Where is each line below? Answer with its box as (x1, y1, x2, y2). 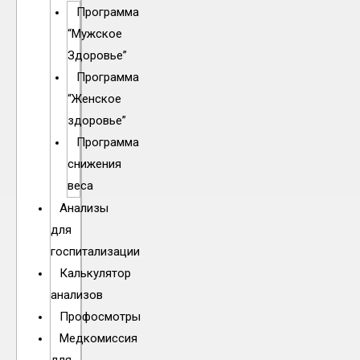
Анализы (59, 201, 108, 216)
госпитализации (50, 244, 140, 260)
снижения (67, 157, 122, 172)
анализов (50, 288, 103, 303)
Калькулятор (59, 266, 131, 281)
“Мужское (67, 27, 123, 42)
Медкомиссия (59, 331, 137, 346)
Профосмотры (59, 309, 141, 325)
